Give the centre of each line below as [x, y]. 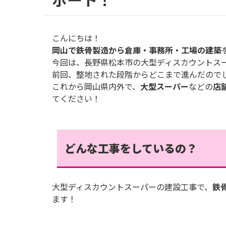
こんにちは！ [76, 38]
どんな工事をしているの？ [131, 148]
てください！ [76, 98]
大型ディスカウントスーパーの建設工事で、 [132, 187]
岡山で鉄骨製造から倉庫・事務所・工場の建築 [137, 50]
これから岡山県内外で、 [96, 86]
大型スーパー [164, 86]
